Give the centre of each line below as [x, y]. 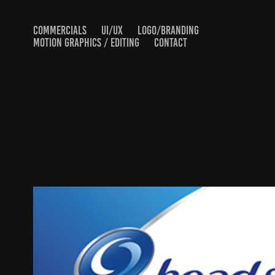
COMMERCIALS [60, 30]
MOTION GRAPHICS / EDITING [86, 43]
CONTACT [170, 43]
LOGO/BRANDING [168, 30]
